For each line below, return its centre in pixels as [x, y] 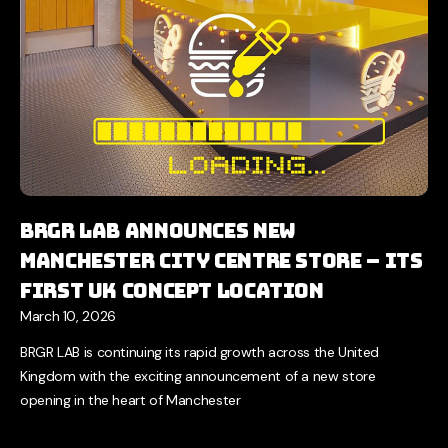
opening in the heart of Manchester [130, 399]
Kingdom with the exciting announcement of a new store [198, 375]
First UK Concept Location [172, 290]
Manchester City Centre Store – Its [221, 260]
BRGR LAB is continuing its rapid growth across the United [199, 351]
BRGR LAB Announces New [158, 230]
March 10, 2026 [68, 315]
